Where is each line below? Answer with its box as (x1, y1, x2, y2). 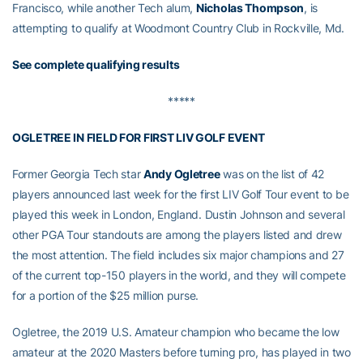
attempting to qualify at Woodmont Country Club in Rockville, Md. (12, 21, 345, 36)
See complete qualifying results (12, 58, 180, 72)
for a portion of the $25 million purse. (12, 288, 199, 303)
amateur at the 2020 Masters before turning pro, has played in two (12, 345, 351, 360)
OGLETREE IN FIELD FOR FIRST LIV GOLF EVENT (12, 130, 265, 145)
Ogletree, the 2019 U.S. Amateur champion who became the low (12, 325, 340, 340)
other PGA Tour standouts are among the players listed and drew (12, 228, 342, 242)
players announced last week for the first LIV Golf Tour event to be (12, 187, 349, 202)
